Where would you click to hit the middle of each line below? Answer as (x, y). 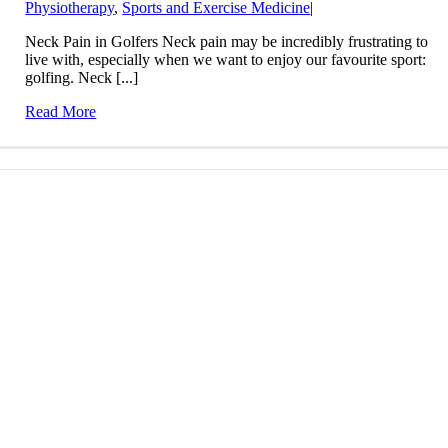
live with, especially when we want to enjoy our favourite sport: (226, 59)
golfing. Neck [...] (82, 77)
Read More (61, 111)
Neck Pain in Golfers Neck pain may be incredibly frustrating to (227, 41)
